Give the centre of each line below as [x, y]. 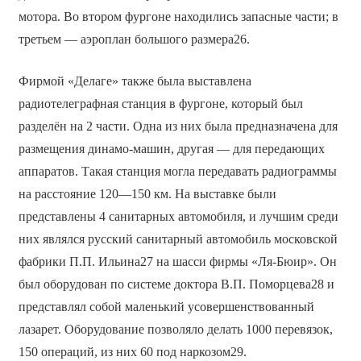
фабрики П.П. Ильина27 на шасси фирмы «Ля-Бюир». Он [177, 261]
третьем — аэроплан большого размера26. [134, 39]
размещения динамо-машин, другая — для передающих [171, 148]
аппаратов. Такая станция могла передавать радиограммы [177, 171]
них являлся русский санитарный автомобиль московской [178, 239]
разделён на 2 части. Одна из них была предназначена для [178, 126]
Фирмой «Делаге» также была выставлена [135, 81]
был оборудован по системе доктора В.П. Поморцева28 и [176, 284]
